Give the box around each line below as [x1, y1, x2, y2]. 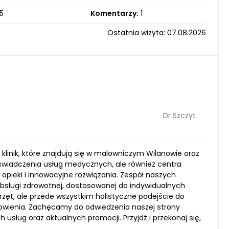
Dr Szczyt [163, 110, 196, 121]
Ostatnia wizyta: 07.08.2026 [107, 28, 206, 38]
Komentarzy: [90, 8, 139, 18]
